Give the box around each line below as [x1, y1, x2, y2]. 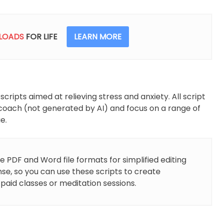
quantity [26, 23, 58, 34]
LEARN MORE [74, 31, 122, 43]
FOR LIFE [26, 31, 57, 43]
